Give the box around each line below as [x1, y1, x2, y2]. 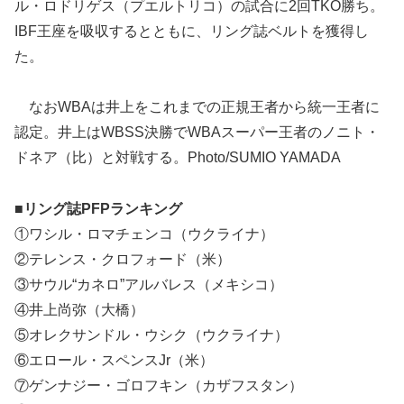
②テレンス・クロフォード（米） [14, 252, 231, 268]
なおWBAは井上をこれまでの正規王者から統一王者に [14, 99, 380, 115]
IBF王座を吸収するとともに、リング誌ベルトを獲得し [14, 23, 369, 39]
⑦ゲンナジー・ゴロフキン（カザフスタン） [14, 378, 303, 394]
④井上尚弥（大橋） [14, 302, 144, 318]
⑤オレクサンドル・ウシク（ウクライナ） [14, 327, 289, 344]
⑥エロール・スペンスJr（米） [14, 353, 214, 369]
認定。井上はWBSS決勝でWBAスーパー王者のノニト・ [14, 124, 380, 141]
